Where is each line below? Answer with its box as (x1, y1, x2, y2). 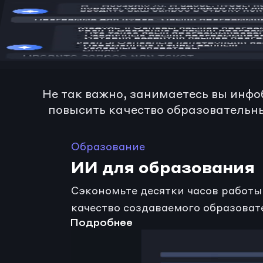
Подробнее (70, 218, 133, 228)
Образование (71, 140, 146, 153)
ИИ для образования (71, 156, 255, 177)
